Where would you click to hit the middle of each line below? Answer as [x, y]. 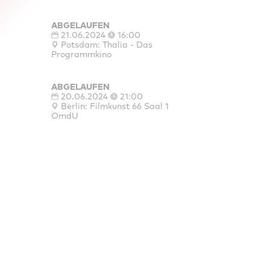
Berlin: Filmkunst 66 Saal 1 [115, 106]
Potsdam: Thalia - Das [106, 44]
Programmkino [81, 54]
